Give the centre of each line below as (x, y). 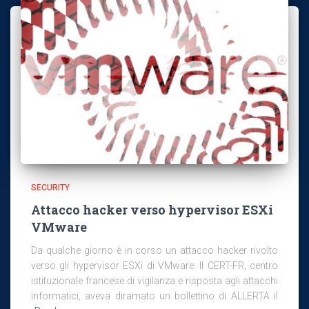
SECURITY (50, 187)
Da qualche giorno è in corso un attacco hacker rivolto (154, 250)
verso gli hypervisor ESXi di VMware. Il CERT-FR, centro (154, 265)
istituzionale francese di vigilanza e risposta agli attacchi (154, 280)
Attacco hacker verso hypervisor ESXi (152, 209)
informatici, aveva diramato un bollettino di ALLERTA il (154, 296)
